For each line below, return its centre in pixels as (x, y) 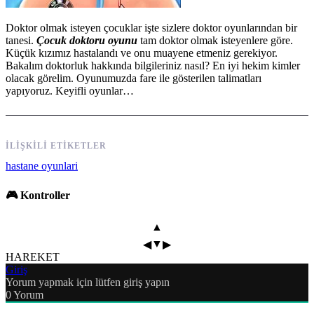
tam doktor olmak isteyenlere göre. (215, 40)
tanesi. (21, 40)
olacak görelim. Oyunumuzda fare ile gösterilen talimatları (134, 78)
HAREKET (33, 257)
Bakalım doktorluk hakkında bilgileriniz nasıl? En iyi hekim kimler (153, 65)
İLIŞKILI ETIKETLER (56, 145)
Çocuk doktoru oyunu (87, 40)
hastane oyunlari (42, 165)
